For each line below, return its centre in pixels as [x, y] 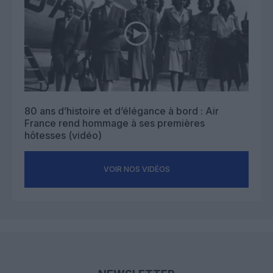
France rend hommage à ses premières [115, 123]
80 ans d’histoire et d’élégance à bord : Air [122, 111]
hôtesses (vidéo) [63, 136]
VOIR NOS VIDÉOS [136, 169]
